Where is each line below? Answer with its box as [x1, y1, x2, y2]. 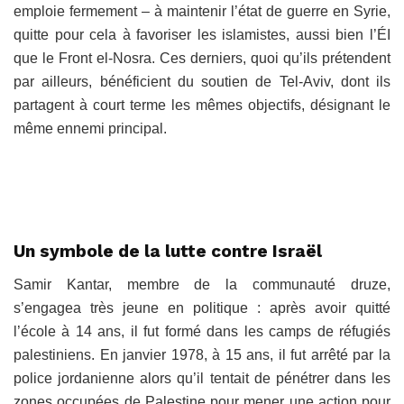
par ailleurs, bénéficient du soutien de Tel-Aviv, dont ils [14, 73, 390, 89]
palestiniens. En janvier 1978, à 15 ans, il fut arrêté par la [14, 346, 390, 363]
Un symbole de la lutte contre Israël [14, 241, 322, 262]
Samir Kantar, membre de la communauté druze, [14, 276, 390, 292]
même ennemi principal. [14, 120, 167, 136]
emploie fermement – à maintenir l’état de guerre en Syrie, [14, 3, 390, 19]
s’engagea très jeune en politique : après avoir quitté [14, 299, 390, 316]
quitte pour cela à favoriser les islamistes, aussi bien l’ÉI [14, 26, 390, 42]
